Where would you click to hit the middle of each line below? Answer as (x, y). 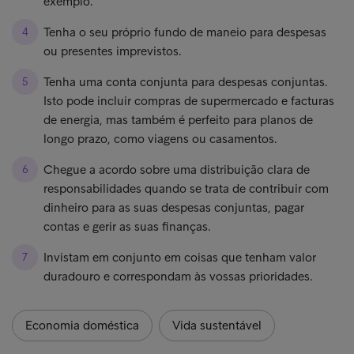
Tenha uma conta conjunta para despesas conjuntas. (186, 82)
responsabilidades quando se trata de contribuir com (186, 188)
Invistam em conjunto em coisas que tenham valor (180, 257)
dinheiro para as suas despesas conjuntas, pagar (174, 207)
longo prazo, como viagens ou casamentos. (160, 139)
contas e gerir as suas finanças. (127, 226)
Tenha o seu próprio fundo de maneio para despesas (185, 32)
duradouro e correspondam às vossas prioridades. (178, 276)
